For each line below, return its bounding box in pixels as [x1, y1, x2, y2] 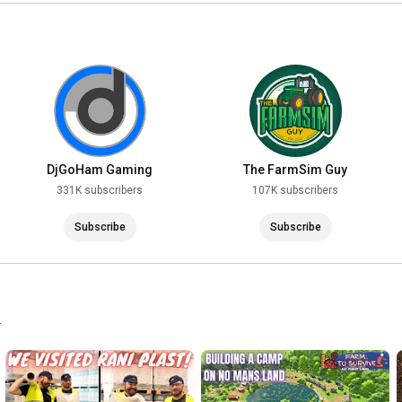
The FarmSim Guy [243, 162, 347, 178]
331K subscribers [57, 184, 143, 197]
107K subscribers [252, 184, 338, 197]
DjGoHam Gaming [47, 162, 153, 178]
